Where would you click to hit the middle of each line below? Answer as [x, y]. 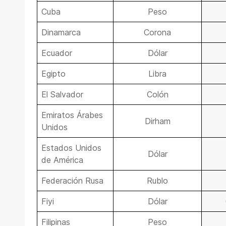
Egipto [53, 74]
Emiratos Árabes [72, 115]
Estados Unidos [71, 148]
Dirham [157, 121]
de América [62, 160]
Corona [157, 33]
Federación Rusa [72, 181]
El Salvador [62, 95]
